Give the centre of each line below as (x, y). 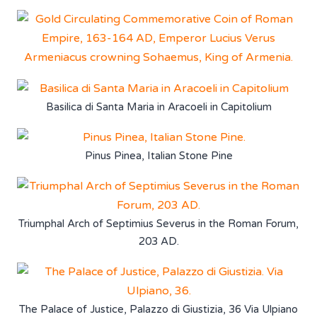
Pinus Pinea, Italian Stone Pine (158, 155)
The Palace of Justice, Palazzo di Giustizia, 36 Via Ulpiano (158, 309)
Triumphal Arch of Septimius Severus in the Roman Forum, (158, 223)
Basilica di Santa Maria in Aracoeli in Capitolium (158, 106)
